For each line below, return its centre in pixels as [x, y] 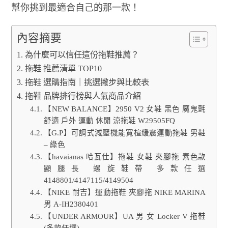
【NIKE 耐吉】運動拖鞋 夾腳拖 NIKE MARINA [125, 192]
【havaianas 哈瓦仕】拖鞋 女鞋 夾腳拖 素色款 [125, 156]
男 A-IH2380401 [71, 204]
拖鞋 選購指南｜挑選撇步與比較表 [87, 82]
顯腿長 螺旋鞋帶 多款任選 [125, 168]
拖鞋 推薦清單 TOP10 [63, 68]
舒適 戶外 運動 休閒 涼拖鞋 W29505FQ [109, 120]
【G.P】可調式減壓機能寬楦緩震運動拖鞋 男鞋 [125, 133]
